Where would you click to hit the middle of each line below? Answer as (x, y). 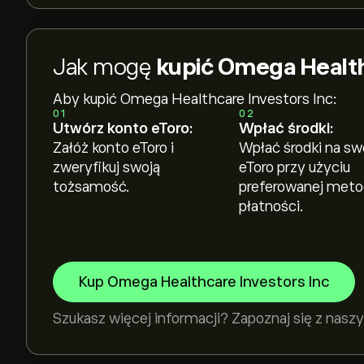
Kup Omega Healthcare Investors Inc (204, 282)
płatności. (271, 206)
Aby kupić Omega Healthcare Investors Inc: (195, 99)
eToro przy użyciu (294, 167)
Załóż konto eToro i (113, 148)
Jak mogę (104, 67)
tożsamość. (91, 187)
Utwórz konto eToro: (123, 128)
